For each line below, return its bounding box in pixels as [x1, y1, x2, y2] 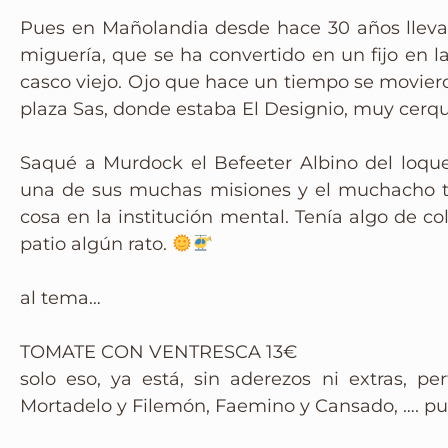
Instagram [12, 16, 228, 68]
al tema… [20, 287, 101, 309]
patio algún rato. [20, 233, 172, 255]
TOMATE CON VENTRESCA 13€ [20, 341, 297, 363]
